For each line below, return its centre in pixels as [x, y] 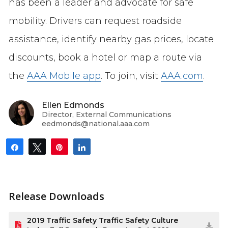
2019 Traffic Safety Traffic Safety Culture [102, 221]
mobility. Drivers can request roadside [95, 21]
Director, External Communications [106, 114]
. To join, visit [131, 76]
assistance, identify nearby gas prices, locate [111, 39]
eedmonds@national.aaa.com [95, 123]
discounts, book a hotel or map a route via [105, 57]
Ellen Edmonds [73, 105]
